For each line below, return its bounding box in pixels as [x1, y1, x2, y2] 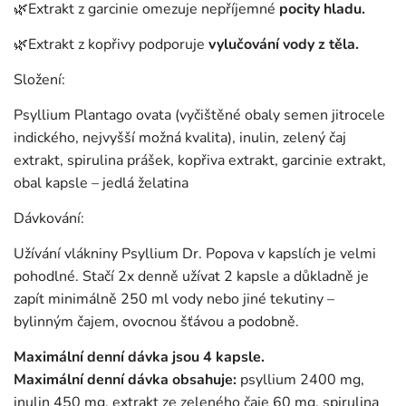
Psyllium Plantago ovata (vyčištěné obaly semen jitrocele [14, 105, 385, 126]
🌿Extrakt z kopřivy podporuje [14, 34, 208, 55]
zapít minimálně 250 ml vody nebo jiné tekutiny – [14, 289, 334, 310]
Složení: [14, 70, 65, 91]
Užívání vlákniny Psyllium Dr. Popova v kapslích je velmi [14, 244, 376, 265]
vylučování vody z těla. [208, 34, 359, 55]
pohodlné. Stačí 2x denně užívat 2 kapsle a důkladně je [14, 266, 369, 287]
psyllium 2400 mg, [240, 370, 364, 391]
